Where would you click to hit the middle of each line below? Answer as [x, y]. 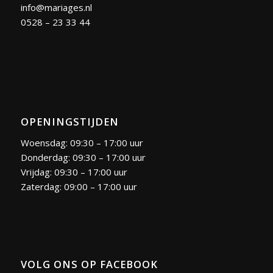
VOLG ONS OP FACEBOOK [89, 264]
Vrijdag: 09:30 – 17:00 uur [74, 172]
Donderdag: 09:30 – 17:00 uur [83, 157]
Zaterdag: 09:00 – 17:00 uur [79, 186]
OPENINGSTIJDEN [69, 122]
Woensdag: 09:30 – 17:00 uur [82, 143]
